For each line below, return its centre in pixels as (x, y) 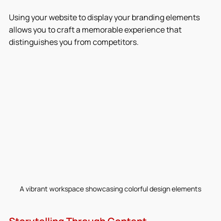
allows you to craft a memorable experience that (96, 30)
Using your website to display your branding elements (105, 17)
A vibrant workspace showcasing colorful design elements (110, 188)
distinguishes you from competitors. (74, 42)
